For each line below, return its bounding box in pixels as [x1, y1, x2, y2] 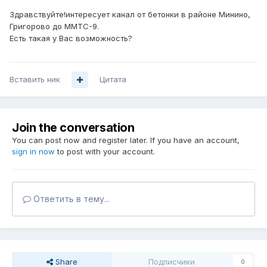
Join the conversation [12, 120, 135, 135]
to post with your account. [55, 147, 155, 157]
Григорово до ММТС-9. [10, 21, 99, 32]
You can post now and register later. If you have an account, [12, 135, 240, 145]
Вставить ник [10, 74, 60, 85]
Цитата [100, 74, 126, 85]
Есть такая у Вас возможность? [10, 33, 132, 44]
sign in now [12, 147, 55, 157]
